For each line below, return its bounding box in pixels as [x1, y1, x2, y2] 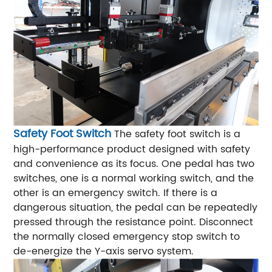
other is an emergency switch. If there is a [13, 185, 218, 201]
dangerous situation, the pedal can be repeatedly [13, 199, 258, 216]
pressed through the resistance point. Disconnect [13, 214, 254, 230]
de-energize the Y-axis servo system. [13, 243, 194, 259]
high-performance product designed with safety [13, 141, 251, 157]
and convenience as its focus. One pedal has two [13, 155, 255, 172]
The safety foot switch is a [114, 126, 241, 142]
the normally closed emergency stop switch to [13, 228, 240, 245]
